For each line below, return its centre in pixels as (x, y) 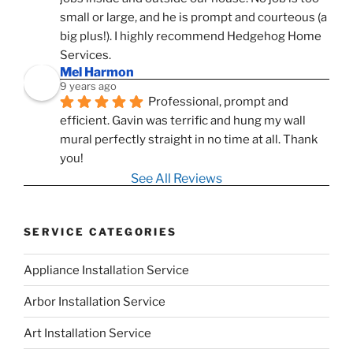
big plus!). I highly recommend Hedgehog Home (191, 36)
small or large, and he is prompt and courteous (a (193, 17)
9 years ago (88, 85)
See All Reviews (176, 178)
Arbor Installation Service (95, 301)
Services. (85, 55)
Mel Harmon (97, 72)
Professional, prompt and (218, 101)
